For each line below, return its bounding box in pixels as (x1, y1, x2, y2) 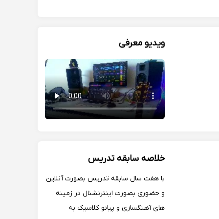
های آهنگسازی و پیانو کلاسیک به (68, 203, 165, 213)
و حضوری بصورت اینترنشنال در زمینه (56, 189, 165, 198)
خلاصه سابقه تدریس (88, 153, 165, 164)
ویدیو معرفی (119, 38, 165, 49)
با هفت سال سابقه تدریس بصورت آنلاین (46, 174, 165, 183)
